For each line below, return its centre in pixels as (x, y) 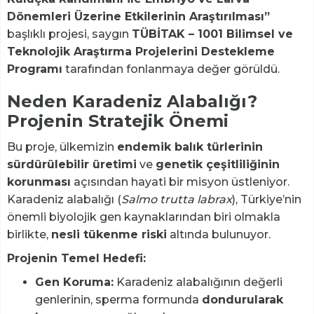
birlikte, (29, 235)
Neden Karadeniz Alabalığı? (132, 102)
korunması (39, 182)
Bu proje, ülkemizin (62, 147)
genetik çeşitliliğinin (218, 165)
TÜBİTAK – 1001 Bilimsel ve (212, 34)
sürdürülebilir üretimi (72, 165)
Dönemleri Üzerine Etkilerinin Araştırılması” (138, 17)
